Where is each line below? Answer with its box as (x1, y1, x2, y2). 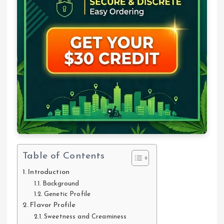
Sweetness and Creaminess (44, 213, 127, 220)
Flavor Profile (30, 201, 76, 209)
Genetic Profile (44, 190, 91, 197)
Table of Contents (22, 151, 105, 161)
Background (42, 180, 79, 187)
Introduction (28, 168, 69, 176)
